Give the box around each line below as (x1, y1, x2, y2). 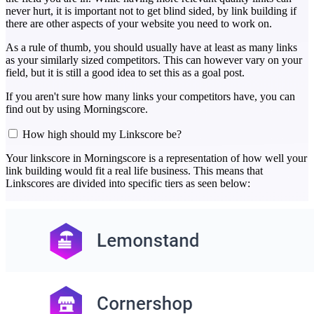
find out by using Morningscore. (6, 103, 148, 116)
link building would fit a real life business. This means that (6, 165, 263, 177)
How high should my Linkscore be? (22, 128, 182, 141)
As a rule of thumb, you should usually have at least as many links (6, 41, 297, 54)
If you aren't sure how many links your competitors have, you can (6, 90, 295, 103)
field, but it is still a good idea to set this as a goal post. (6, 67, 245, 79)
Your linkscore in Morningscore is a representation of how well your (6, 152, 307, 165)
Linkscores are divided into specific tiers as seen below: (6, 177, 250, 190)
